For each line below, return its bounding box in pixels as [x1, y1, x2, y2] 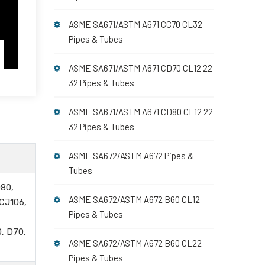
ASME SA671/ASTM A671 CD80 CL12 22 [69, 106, 213, 117]
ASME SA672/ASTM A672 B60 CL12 [69, 194, 200, 205]
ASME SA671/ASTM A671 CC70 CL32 [69, 19, 202, 30]
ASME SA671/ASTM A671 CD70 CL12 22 [69, 63, 212, 73]
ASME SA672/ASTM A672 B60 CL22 [69, 238, 202, 248]
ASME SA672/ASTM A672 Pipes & [69, 150, 193, 161]
